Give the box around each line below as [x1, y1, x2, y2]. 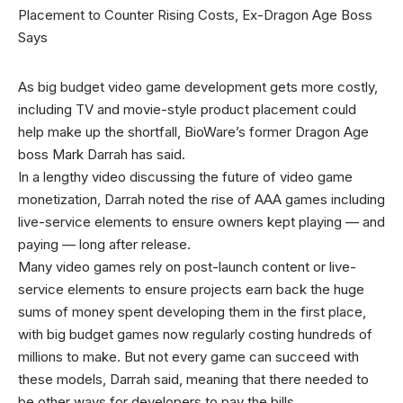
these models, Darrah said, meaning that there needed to [18, 371, 369, 388]
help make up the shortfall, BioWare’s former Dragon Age [18, 123, 369, 140]
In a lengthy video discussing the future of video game [18, 168, 353, 185]
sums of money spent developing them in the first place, [18, 303, 366, 320]
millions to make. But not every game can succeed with [18, 348, 359, 365]
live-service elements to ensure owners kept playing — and [18, 213, 385, 230]
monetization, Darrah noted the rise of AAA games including [18, 191, 385, 208]
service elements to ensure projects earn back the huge [18, 281, 364, 298]
